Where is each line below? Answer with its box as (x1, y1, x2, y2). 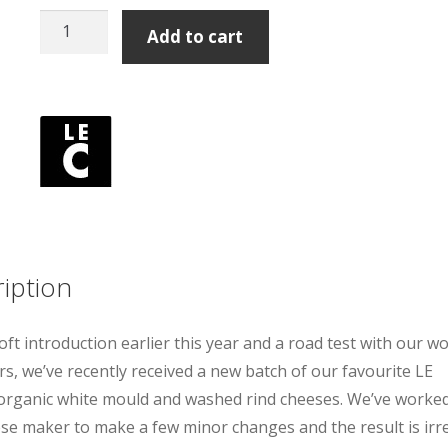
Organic (39, 67, 99, 90)
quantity (39, 179, 102, 202)
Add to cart (147, 25, 244, 49)
